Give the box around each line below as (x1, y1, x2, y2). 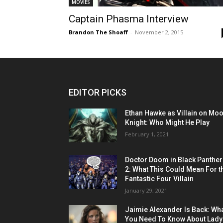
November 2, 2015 (135, 28, 183, 36)
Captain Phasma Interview (69, 13, 189, 25)
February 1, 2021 (125, 130, 169, 138)
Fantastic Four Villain (125, 175, 194, 183)
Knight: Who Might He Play (125, 118, 210, 127)
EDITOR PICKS (69, 87, 126, 98)
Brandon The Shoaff (69, 28, 128, 36)
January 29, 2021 (125, 187, 168, 195)
